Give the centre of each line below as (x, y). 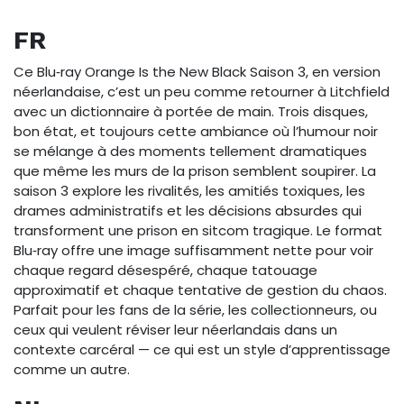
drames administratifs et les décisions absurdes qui (188, 210)
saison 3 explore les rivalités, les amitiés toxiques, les (189, 190)
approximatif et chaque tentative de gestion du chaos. (200, 289)
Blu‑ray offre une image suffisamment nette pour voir (193, 250)
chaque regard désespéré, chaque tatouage (165, 270)
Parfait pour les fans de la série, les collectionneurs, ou (195, 309)
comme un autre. (72, 369)
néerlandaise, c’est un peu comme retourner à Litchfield (202, 91)
